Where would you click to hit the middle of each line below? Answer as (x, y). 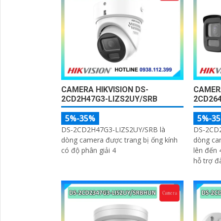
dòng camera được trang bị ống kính (119, 140)
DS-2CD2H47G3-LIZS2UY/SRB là (113, 130)
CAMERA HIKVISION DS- (105, 90)
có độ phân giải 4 (89, 150)
